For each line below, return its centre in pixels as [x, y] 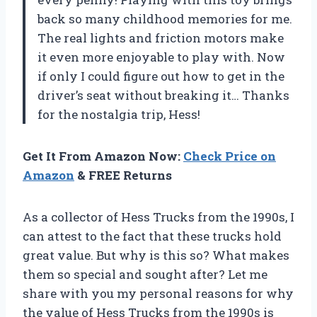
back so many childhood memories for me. [165, 19]
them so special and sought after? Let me [145, 275]
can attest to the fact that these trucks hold [152, 236]
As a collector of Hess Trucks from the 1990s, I [158, 217]
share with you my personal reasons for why [158, 294]
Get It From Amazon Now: [103, 156]
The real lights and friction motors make [161, 38]
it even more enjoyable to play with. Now [161, 57]
